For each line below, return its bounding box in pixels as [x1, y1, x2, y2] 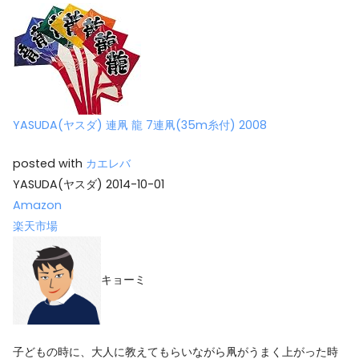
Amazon [13, 196, 62, 213]
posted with [13, 155, 86, 171]
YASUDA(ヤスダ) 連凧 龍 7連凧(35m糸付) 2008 [13, 117, 267, 134]
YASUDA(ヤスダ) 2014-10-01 [13, 175, 164, 192]
